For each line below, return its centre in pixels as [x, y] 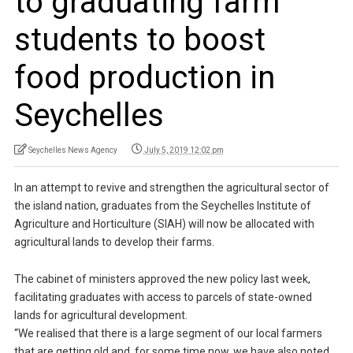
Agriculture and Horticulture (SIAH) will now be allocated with [164, 223]
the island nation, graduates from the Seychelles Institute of [162, 205]
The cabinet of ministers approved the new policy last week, [162, 279]
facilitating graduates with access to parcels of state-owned [163, 297]
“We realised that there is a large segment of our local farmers [168, 333]
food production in [144, 77]
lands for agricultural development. [100, 315]
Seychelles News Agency [72, 150]
